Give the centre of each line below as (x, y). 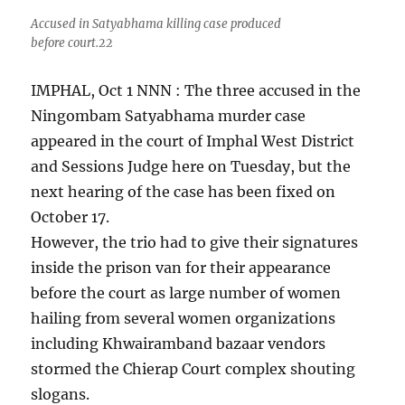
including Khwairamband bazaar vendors (179, 344)
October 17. (71, 217)
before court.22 (72, 43)
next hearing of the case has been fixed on (184, 192)
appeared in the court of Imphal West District (193, 141)
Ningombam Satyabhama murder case (169, 116)
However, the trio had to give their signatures (195, 243)
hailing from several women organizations (184, 319)
